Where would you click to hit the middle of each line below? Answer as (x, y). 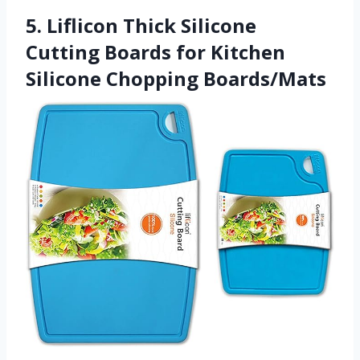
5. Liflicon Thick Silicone (141, 25)
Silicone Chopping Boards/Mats (176, 78)
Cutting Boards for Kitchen (155, 51)
